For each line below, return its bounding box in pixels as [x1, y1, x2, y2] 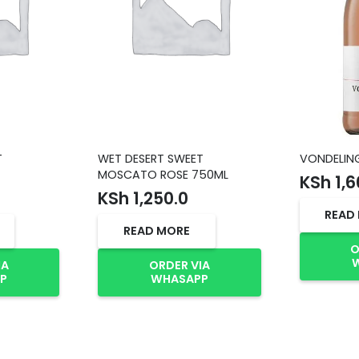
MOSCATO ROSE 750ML [98, 167, 229, 184]
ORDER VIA [148, 256, 210, 273]
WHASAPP [150, 270, 208, 287]
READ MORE [123, 222, 191, 239]
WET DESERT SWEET [98, 151, 204, 167]
